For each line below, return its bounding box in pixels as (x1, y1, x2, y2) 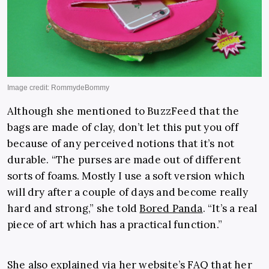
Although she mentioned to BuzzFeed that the (7, 104, 240, 118)
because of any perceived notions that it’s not (7, 137, 235, 151)
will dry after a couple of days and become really (7, 186, 248, 199)
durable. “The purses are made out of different (7, 153, 241, 167)
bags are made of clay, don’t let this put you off (7, 121, 238, 134)
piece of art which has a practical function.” (7, 218, 223, 232)
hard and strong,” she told (7, 202, 140, 216)
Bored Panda (139, 202, 203, 216)
